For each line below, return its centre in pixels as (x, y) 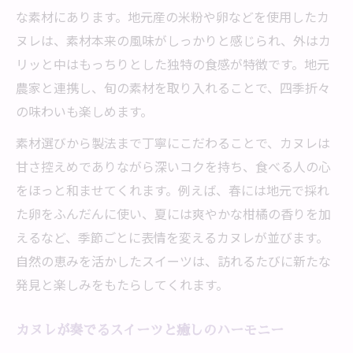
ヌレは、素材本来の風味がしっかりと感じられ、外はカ (173, 40)
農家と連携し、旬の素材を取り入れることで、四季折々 (173, 87)
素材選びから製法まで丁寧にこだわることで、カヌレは (173, 143)
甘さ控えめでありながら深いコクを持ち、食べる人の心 (173, 166)
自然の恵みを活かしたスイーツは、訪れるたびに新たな (173, 261)
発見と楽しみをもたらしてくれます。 (122, 284)
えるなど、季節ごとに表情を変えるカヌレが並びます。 (172, 237)
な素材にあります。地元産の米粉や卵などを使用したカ (173, 17)
